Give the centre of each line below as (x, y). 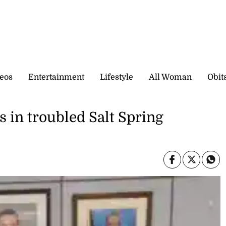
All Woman (170, 77)
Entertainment (56, 77)
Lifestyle (117, 77)
